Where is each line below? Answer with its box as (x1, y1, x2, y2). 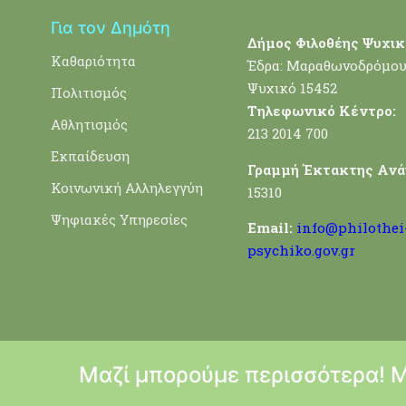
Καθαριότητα (51, 51, 137, 70)
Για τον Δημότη (51, 17, 171, 37)
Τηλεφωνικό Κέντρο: (246, 101, 396, 121)
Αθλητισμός (51, 114, 129, 133)
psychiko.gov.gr (246, 241, 355, 260)
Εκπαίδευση (51, 146, 130, 165)
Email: (246, 218, 293, 237)
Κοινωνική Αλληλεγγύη (51, 178, 204, 197)
